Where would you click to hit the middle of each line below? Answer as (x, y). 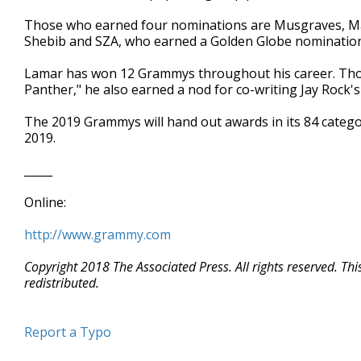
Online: (45, 202)
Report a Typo (68, 332)
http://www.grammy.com (98, 234)
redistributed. (62, 283)
